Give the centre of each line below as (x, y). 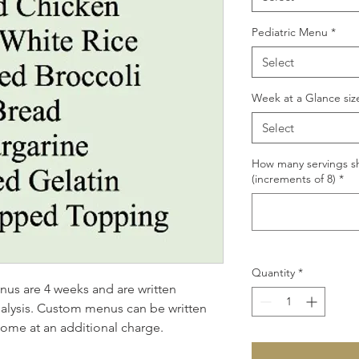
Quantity (273, 272)
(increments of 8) (294, 179)
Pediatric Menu (290, 32)
